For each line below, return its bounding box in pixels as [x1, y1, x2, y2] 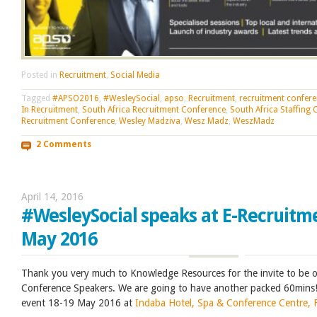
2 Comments [35, 139, 91, 150]
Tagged [21, 93, 52, 103]
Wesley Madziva [119, 115, 180, 126]
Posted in [21, 69, 59, 80]
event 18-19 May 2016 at [21, 296, 135, 309]
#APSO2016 [52, 93, 99, 103]
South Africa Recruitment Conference [82, 104, 226, 115]
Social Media [110, 69, 160, 80]
